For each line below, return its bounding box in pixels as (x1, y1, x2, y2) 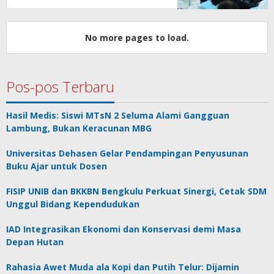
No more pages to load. (85, 32, 189, 44)
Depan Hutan (6, 236, 64, 248)
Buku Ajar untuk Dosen (6, 160, 107, 172)
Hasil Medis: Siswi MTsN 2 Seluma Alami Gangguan (6, 109, 229, 122)
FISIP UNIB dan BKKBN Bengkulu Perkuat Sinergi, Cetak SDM (6, 185, 267, 198)
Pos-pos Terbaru (6, 76, 114, 97)
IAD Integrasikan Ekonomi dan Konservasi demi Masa (6, 223, 241, 235)
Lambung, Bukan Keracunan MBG (6, 122, 152, 135)
